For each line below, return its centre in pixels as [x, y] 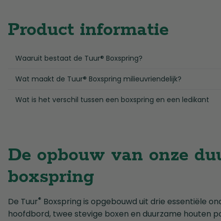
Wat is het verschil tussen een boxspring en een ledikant [112, 100]
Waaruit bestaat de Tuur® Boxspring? [79, 58]
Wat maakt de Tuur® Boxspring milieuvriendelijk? [98, 79]
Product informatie [88, 30]
